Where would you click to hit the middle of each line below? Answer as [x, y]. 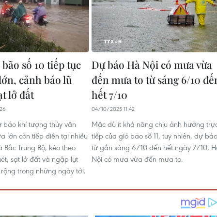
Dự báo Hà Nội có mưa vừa [152, 64]
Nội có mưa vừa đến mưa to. [137, 159]
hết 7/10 [109, 94]
